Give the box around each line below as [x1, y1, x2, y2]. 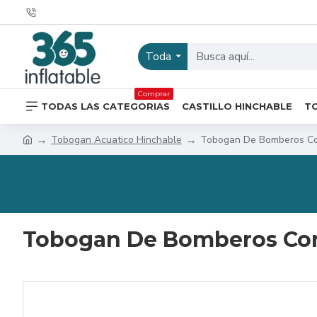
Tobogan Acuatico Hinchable [51, 132, 182, 146]
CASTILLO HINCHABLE [182, 100, 292, 112]
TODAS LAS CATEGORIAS [41, 100, 170, 112]
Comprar [138, 88, 170, 98]
